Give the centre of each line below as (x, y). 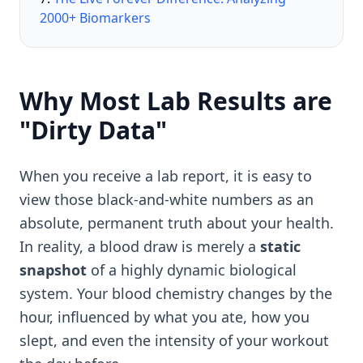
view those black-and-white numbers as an (167, 199)
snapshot (53, 270)
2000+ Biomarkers (95, 18)
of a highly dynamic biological (192, 270)
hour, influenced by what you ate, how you (164, 317)
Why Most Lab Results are (176, 101)
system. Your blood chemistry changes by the (176, 293)
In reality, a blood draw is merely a (140, 246)
